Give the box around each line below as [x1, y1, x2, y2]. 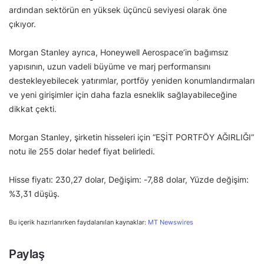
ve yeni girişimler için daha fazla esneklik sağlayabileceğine [9, 90, 237, 100]
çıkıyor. [9, 19, 36, 29]
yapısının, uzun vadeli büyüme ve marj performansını [9, 61, 210, 71]
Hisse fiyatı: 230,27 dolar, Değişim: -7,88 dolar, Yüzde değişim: [9, 174, 249, 184]
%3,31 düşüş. [9, 189, 60, 199]
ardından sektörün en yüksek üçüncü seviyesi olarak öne [9, 5, 227, 15]
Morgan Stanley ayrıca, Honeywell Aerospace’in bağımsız [9, 47, 229, 57]
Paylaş [9, 247, 45, 261]
